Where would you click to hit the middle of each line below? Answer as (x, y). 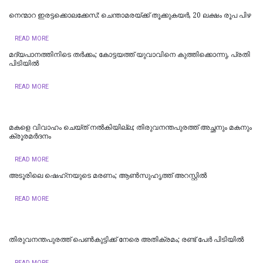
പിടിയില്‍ (24, 63)
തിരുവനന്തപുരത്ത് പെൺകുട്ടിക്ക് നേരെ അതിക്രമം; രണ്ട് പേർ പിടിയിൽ (126, 239)
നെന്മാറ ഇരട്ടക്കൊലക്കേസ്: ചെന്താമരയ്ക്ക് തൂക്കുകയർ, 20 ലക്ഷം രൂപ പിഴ (130, 15)
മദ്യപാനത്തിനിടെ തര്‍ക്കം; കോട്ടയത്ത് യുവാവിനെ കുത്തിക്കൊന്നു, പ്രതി (129, 54)
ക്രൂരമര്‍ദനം (30, 136)
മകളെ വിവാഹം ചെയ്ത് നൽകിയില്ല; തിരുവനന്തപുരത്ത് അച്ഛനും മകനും (130, 127)
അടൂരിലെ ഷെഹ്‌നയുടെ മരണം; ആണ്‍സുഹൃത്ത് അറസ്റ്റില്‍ (108, 175)
